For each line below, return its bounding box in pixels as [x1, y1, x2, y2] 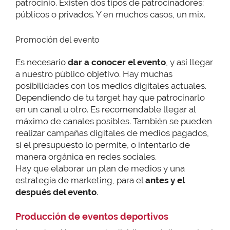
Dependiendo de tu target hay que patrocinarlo [15, 92, 205, 103]
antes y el [145, 175, 184, 185]
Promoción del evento [15, 34, 100, 45]
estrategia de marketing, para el [15, 175, 145, 185]
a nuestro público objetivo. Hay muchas [15, 68, 172, 79]
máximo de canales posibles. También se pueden [15, 116, 212, 126]
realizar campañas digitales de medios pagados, [15, 127, 209, 138]
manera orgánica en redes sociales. [15, 151, 157, 162]
